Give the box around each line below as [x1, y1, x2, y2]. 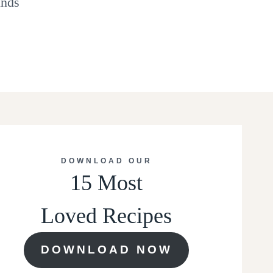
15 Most [70, 170, 143, 195]
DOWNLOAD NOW [40, 243, 172, 257]
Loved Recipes [41, 203, 172, 228]
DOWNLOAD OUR [60, 156, 152, 165]
